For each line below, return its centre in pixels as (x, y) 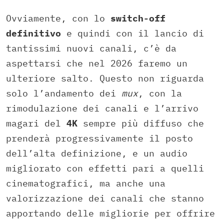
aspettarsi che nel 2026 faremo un (97, 63)
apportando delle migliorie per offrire (110, 213)
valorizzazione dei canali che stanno (105, 198)
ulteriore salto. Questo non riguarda (105, 78)
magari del (36, 123)
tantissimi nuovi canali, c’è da (91, 48)
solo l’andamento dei (64, 93)
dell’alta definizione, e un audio (97, 153)
